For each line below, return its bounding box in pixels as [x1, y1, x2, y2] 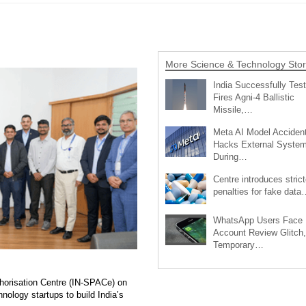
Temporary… [212, 239, 264, 250]
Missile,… [212, 104, 253, 115]
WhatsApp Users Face [212, 214, 303, 225]
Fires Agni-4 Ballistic [212, 92, 294, 102]
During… [212, 151, 247, 162]
